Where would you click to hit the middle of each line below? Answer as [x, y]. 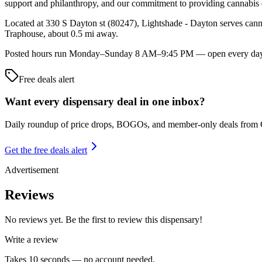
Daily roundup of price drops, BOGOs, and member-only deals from [132, 125]
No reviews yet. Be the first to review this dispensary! [104, 219]
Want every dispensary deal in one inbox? [105, 102]
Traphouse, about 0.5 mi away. [61, 33]
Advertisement [32, 170]
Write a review [32, 239]
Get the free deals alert [46, 150]
